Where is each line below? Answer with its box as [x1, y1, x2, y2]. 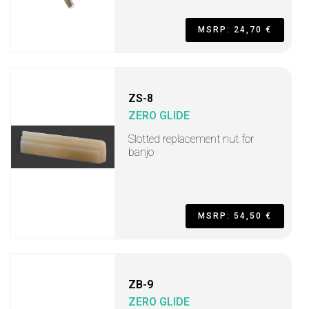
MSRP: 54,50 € [198, 210, 272, 221]
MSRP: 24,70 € [198, 24, 272, 34]
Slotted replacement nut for [128, 132, 254, 146]
